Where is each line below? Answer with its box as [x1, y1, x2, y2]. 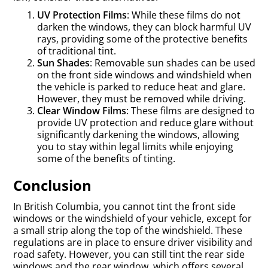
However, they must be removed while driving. [37, 92, 246, 105]
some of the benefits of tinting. [37, 152, 175, 165]
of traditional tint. [37, 44, 116, 57]
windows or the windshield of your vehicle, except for [13, 212, 252, 225]
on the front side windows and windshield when [37, 68, 252, 81]
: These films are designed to [126, 104, 255, 117]
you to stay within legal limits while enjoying [37, 140, 233, 153]
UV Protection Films [37, 8, 127, 22]
